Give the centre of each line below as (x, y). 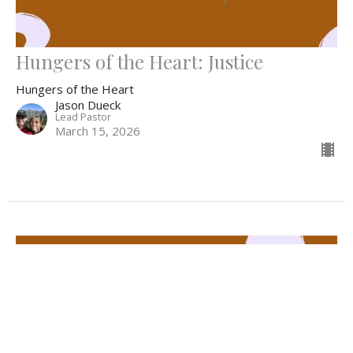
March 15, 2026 (98, 130)
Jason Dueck (88, 104)
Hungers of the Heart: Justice (139, 61)
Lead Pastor (83, 116)
